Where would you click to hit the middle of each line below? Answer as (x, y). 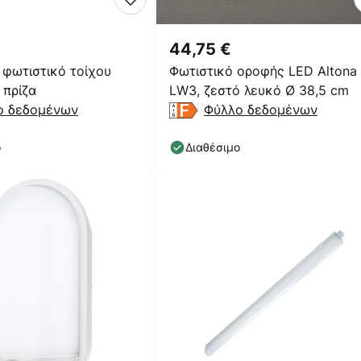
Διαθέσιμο (213, 147)
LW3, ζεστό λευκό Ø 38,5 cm (259, 90)
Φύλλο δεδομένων (261, 110)
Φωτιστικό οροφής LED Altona (263, 71)
